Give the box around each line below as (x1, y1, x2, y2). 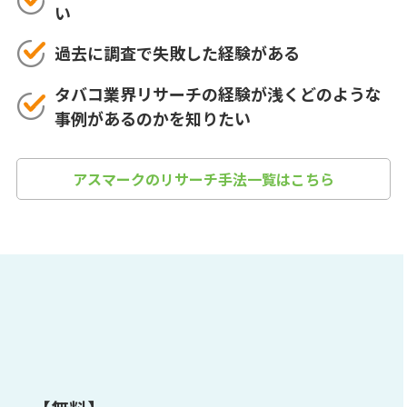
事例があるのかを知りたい (54, 105, 251, 130)
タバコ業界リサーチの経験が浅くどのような (54, 81, 382, 105)
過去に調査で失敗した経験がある (54, 41, 300, 65)
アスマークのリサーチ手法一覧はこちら (73, 167, 334, 190)
